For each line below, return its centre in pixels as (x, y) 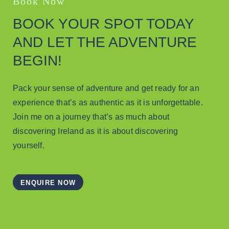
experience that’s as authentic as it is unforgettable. (108, 102)
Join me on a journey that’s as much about (91, 117)
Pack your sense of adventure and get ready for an (106, 88)
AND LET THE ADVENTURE (105, 42)
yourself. (29, 145)
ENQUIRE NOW (48, 182)
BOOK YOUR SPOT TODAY (103, 24)
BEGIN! (37, 60)
